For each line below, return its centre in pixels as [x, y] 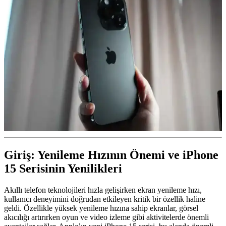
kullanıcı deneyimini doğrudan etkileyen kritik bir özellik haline [105, 199]
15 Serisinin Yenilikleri [63, 168]
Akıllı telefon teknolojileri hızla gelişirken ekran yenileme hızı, [103, 190]
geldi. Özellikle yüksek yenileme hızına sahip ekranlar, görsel [101, 208]
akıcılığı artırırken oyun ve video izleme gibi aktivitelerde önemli [106, 217]
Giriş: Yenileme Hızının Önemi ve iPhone [111, 155]
